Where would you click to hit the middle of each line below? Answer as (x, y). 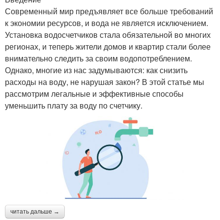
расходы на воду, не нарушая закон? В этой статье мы (105, 82)
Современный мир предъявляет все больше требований (109, 11)
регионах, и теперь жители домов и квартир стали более (108, 47)
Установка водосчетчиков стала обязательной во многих (108, 35)
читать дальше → (35, 212)
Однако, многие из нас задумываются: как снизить (96, 70)
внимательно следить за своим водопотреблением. (98, 58)
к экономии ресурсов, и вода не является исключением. (107, 23)
